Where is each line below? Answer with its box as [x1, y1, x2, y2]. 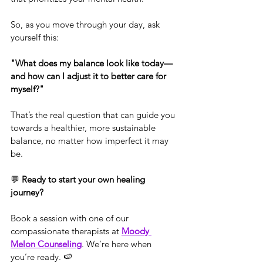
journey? [11, 186, 43, 198]
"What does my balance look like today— [11, 57, 173, 69]
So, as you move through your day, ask [11, 18, 162, 30]
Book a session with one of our [11, 212, 131, 224]
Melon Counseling [11, 238, 82, 249]
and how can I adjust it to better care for [11, 70, 168, 82]
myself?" [11, 83, 44, 95]
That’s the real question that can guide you [11, 109, 177, 120]
